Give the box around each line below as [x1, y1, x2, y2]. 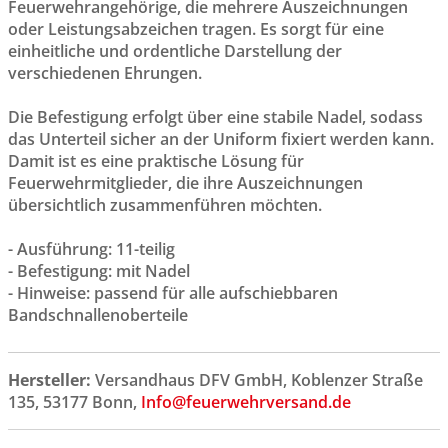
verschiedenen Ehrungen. [8, 61, 202, 84]
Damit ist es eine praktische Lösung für [8, 149, 304, 172]
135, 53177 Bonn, [8, 390, 141, 413]
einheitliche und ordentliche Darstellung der [8, 39, 342, 62]
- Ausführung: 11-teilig [8, 237, 175, 260]
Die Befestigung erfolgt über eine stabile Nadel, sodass [8, 105, 423, 128]
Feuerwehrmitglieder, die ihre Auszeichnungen [8, 171, 363, 194]
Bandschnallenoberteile [8, 303, 188, 326]
